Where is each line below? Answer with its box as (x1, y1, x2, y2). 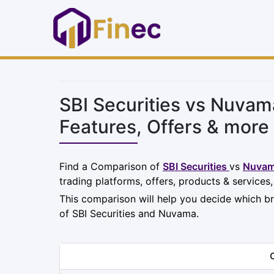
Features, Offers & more (59, 115, 269, 138)
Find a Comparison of (59, 160, 163, 172)
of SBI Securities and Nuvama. (59, 207, 199, 220)
